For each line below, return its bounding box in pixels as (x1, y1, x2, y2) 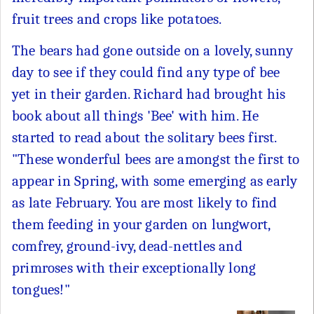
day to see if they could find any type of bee (12, 63, 280, 81)
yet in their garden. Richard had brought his (12, 85, 286, 102)
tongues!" (12, 280, 70, 298)
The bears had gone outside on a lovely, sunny (12, 41, 294, 59)
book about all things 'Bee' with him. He (12, 107, 259, 124)
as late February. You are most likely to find (12, 193, 278, 211)
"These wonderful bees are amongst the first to (12, 150, 300, 168)
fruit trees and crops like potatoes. (12, 10, 222, 27)
